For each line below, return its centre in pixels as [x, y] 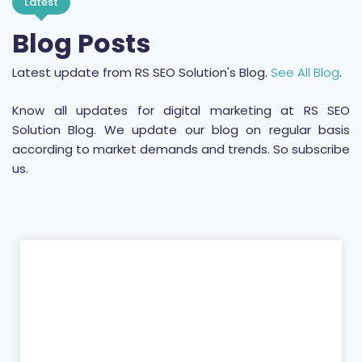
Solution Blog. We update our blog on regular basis [181, 129]
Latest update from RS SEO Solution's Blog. [141, 72]
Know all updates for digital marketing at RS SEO [181, 110]
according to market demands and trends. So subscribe [181, 149]
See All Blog [305, 72]
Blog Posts [81, 43]
